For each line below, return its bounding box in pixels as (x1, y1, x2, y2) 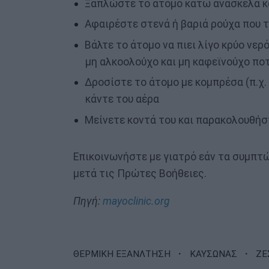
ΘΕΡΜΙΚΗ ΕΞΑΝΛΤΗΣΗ (73, 248, 171, 259)
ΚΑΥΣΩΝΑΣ (189, 248, 237, 259)
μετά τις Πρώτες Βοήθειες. (73, 168, 207, 180)
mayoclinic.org (103, 195, 170, 207)
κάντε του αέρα (85, 93, 159, 106)
